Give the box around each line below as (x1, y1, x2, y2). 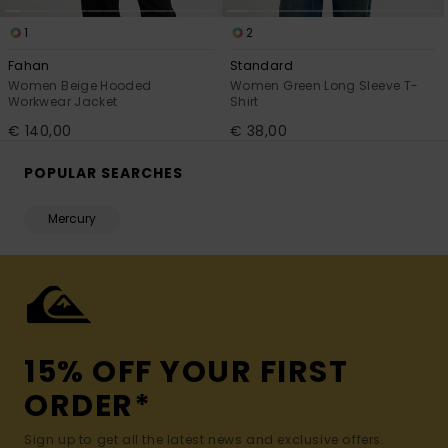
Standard (230, 57, 293, 75)
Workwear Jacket (8, 93, 118, 111)
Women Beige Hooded (8, 77, 152, 95)
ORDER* (24, 385, 151, 428)
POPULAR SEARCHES (24, 163, 183, 184)
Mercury (48, 210, 96, 228)
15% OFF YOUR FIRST (24, 351, 348, 394)
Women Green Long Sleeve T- (230, 77, 419, 95)
